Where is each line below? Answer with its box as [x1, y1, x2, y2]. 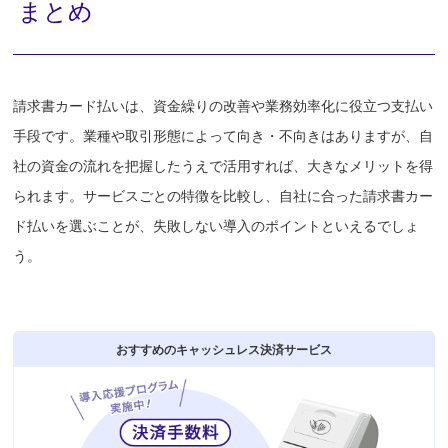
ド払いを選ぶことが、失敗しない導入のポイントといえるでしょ [13, 217, 420, 234]
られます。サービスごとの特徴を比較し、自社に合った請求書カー [13, 187, 434, 204]
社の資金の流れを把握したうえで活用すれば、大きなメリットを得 [13, 157, 434, 174]
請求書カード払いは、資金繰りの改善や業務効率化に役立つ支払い [13, 97, 434, 114]
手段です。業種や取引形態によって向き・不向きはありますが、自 [13, 127, 434, 144]
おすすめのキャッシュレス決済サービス [115, 342, 332, 356]
